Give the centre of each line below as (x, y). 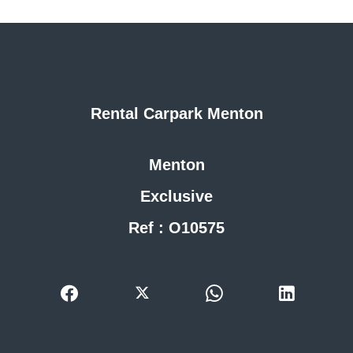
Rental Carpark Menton (176, 113)
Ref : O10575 (176, 227)
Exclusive (176, 196)
